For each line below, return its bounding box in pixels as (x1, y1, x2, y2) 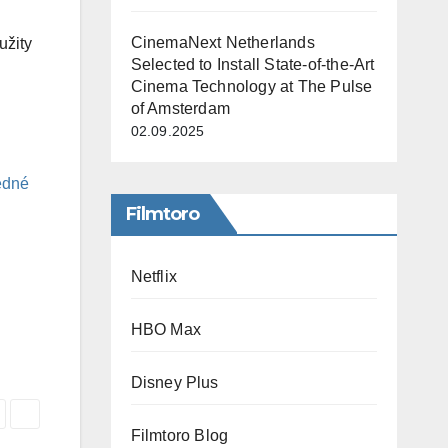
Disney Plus (130, 373, 219, 391)
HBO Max (130, 320, 201, 338)
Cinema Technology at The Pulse (130, 77, 373, 95)
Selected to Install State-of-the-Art (130, 55, 375, 73)
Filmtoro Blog (130, 426, 229, 444)
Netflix (130, 267, 177, 285)
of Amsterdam (130, 99, 230, 117)
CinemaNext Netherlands (130, 33, 315, 51)
